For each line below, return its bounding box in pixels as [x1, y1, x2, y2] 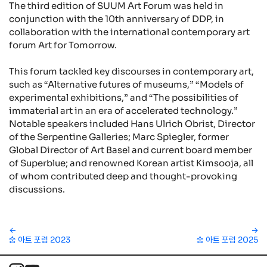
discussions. [9, 184, 65, 195]
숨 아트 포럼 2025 [197, 235, 258, 246]
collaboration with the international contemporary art [9, 26, 250, 38]
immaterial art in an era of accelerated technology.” [9, 105, 238, 117]
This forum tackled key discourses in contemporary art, [9, 66, 254, 77]
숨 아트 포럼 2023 [9, 235, 70, 246]
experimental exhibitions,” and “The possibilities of [9, 92, 238, 104]
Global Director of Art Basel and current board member [9, 144, 252, 156]
